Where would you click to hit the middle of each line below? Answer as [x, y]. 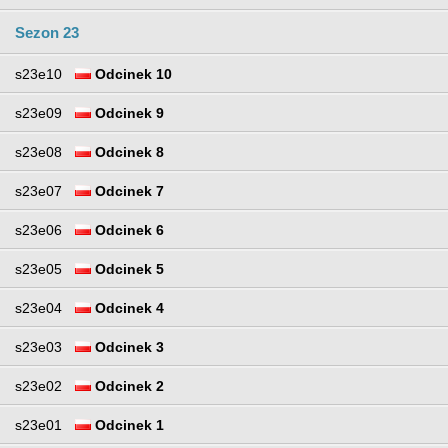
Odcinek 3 [127, 346]
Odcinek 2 [127, 385]
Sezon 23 [47, 32]
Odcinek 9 [127, 112]
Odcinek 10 [131, 73]
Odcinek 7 [127, 190]
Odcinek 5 [127, 268]
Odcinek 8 [127, 151]
